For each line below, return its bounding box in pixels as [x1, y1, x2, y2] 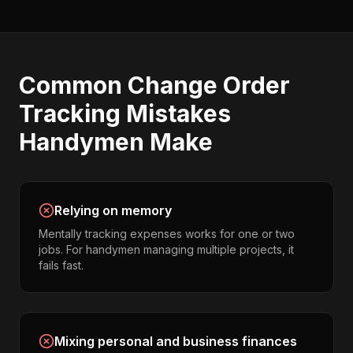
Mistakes [121, 99, 231, 128]
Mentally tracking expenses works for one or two [39, 227, 295, 240]
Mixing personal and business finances [54, 333, 297, 349]
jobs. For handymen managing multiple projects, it [39, 243, 294, 256]
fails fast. [39, 258, 84, 272]
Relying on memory [54, 203, 172, 218]
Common [19, 71, 128, 99]
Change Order [128, 71, 290, 99]
